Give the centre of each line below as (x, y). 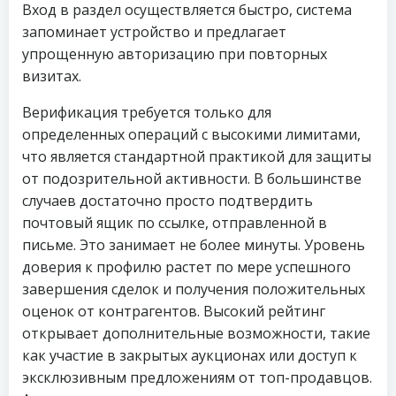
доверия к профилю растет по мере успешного (187, 267)
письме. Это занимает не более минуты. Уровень (194, 245)
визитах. (52, 76)
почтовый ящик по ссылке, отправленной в (175, 223)
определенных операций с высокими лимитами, (191, 134)
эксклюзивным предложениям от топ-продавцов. (197, 377)
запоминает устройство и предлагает (154, 32)
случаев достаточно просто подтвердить (168, 201)
